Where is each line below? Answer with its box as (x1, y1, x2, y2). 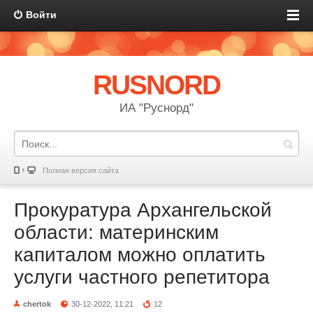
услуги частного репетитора (14, 266, 270, 288)
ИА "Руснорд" (119, 101, 194, 115)
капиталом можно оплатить (14, 244, 265, 265)
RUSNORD (92, 70, 221, 100)
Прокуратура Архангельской (14, 199, 272, 221)
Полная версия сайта (43, 166, 119, 175)
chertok (23, 300, 51, 308)
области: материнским (14, 221, 219, 243)
